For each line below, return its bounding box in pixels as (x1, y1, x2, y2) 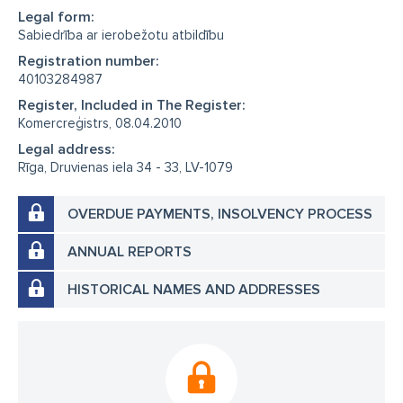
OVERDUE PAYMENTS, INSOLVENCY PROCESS (67, 204, 372, 223)
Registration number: (18, 51, 159, 70)
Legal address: (18, 139, 115, 158)
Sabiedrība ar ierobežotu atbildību (18, 26, 224, 43)
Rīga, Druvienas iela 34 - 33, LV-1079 (18, 158, 233, 175)
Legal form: (18, 7, 94, 26)
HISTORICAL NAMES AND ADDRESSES (67, 280, 320, 299)
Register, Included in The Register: (18, 95, 246, 114)
